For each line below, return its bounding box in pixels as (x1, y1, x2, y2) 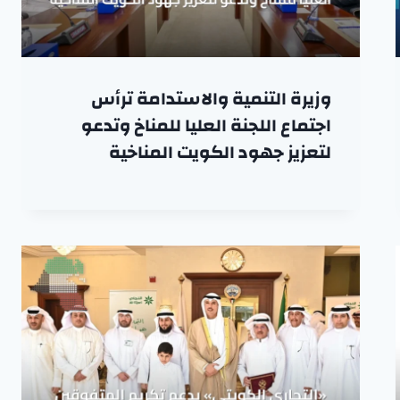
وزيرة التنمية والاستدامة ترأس (90, 81, 331, 115)
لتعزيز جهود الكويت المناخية (108, 135, 331, 169)
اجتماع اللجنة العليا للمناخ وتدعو (80, 108, 331, 142)
